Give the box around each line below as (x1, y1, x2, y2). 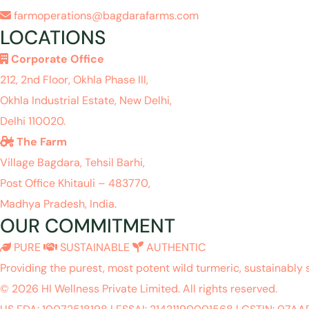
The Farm (14, 134, 67, 150)
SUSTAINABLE (57, 240, 130, 255)
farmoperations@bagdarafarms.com (11, 8, 199, 23)
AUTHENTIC (143, 240, 206, 255)
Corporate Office (8, 52, 104, 67)
